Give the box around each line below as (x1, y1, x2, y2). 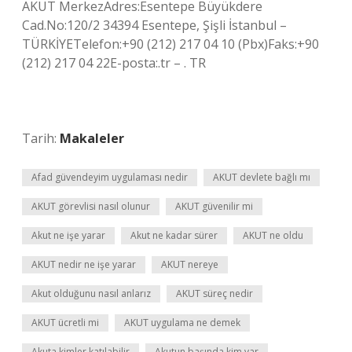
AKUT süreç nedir (176, 287, 253, 300)
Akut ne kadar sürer (130, 229, 218, 242)
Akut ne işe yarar (31, 229, 105, 242)
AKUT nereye (161, 258, 218, 271)
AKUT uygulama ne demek (124, 316, 240, 329)
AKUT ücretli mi (31, 316, 99, 329)
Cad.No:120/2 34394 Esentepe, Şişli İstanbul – (22, 16, 287, 34)
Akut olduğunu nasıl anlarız (31, 287, 151, 300)
